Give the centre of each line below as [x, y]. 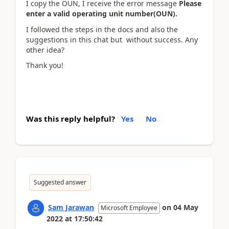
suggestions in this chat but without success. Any [112, 39]
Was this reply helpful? [71, 118]
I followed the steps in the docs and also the [102, 29]
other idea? [45, 50]
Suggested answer [60, 182]
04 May [186, 207]
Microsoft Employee [129, 208]
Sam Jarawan [71, 207]
